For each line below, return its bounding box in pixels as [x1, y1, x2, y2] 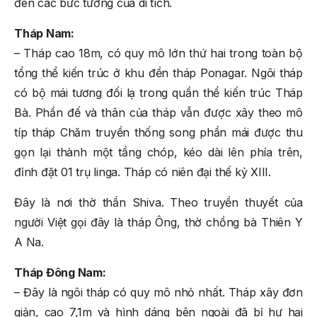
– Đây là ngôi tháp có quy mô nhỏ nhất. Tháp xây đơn [14, 284, 303, 299]
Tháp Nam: [14, 25, 74, 40]
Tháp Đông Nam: [14, 265, 106, 279]
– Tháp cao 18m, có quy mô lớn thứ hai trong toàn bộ [14, 45, 303, 60]
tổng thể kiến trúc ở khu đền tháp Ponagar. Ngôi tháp [14, 65, 303, 80]
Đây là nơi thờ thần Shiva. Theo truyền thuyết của [14, 195, 303, 209]
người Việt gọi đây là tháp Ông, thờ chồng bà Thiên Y [14, 214, 303, 229]
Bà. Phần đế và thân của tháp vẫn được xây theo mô [14, 105, 303, 120]
